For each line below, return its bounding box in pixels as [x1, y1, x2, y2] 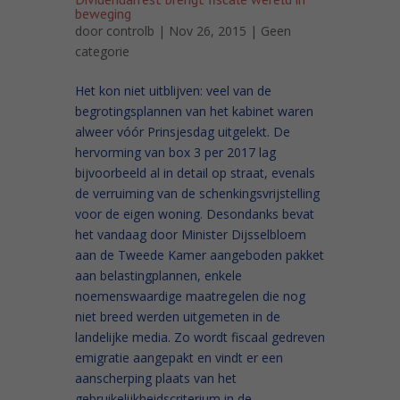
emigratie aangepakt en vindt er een [75, 348, 283, 366]
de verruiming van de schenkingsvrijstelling [75, 184, 320, 202]
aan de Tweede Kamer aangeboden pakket [75, 246, 324, 263]
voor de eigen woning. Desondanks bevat [75, 204, 314, 222]
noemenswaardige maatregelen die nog [75, 287, 305, 304]
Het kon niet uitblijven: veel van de [75, 81, 271, 99]
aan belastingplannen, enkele [75, 266, 242, 284]
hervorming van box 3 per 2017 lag [75, 143, 276, 161]
